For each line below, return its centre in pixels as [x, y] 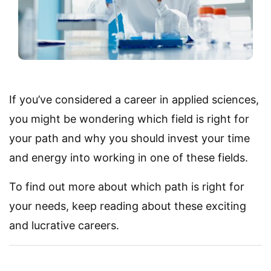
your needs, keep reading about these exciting [128, 206]
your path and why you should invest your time [129, 138]
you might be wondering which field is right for [129, 119]
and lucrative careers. [64, 225]
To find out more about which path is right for [127, 186]
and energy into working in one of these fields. [129, 157]
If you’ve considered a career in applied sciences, [134, 99]
